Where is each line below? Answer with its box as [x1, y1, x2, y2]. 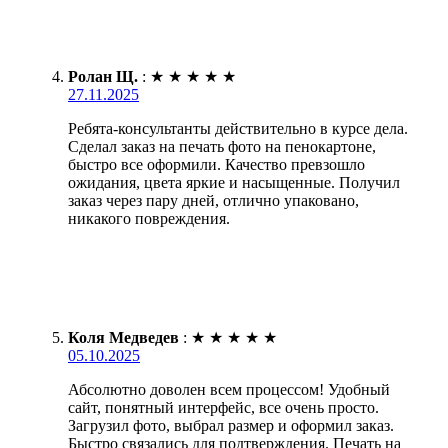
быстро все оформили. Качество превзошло [68, 155, 365, 173]
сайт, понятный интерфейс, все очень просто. [68, 398, 379, 416]
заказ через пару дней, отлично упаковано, [68, 191, 359, 209]
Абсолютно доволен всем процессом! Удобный [68, 380, 390, 398]
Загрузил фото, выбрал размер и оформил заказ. [68, 416, 394, 434]
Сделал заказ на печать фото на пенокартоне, [68, 137, 376, 155]
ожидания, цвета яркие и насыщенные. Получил [68, 173, 400, 191]
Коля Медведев [68, 328, 179, 346]
